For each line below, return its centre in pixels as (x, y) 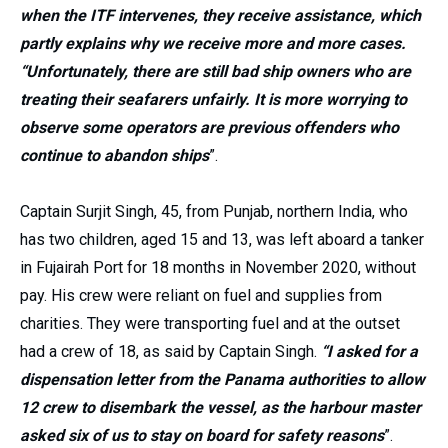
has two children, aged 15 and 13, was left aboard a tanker (222, 239)
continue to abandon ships (114, 155)
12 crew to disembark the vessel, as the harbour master (220, 407)
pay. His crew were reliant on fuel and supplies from (201, 295)
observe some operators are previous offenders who (209, 127)
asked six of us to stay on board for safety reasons (202, 435)
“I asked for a (369, 351)
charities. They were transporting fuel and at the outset (210, 323)
